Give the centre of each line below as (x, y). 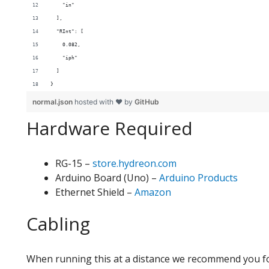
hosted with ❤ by (104, 101)
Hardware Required (110, 128)
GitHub (147, 101)
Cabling (58, 223)
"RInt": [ (67, 31)
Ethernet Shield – (95, 192)
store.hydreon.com (134, 163)
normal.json (53, 101)
